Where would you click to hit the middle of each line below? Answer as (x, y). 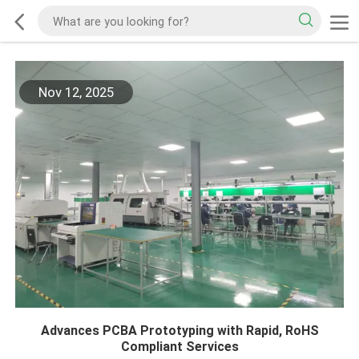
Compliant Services (179, 346)
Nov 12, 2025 (76, 93)
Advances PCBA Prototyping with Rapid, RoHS (179, 330)
